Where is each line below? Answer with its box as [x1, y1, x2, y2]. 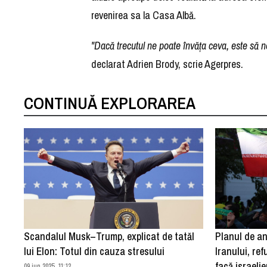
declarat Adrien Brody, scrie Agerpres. [91, 57, 246, 72]
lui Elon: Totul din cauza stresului [24, 244, 165, 259]
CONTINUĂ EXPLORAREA [24, 92, 196, 115]
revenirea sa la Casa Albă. [91, 8, 197, 23]
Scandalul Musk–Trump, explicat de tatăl [24, 229, 195, 244]
